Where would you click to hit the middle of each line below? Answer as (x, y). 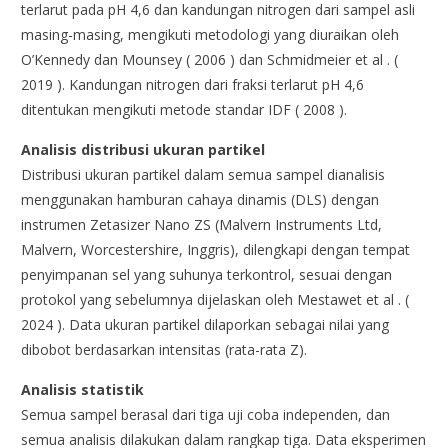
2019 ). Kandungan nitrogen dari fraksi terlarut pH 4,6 (193, 85)
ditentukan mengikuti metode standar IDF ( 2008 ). (184, 110)
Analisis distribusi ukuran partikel (143, 150)
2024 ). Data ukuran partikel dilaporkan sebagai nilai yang (205, 325)
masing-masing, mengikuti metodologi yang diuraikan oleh (210, 35)
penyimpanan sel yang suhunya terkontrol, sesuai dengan (207, 275)
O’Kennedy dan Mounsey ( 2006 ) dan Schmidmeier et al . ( (210, 60)
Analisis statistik (83, 390)
